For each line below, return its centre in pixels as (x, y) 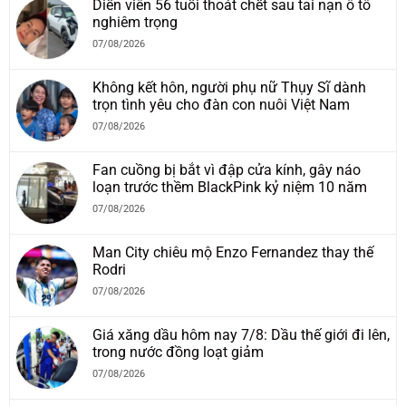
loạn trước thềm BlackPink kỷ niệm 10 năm (230, 187)
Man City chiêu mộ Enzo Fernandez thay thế (233, 252)
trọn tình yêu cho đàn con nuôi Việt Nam (221, 104)
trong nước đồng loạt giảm (178, 352)
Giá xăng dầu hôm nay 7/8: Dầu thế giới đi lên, (241, 334)
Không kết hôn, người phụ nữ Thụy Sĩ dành (229, 87)
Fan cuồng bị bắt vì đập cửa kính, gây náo (227, 169)
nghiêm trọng (135, 22)
